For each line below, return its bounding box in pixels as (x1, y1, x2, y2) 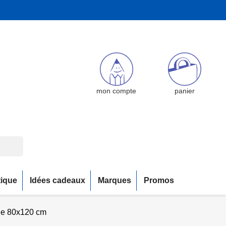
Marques (98, 176, 131, 185)
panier (174, 86, 195, 95)
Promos (144, 176, 174, 185)
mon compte (96, 86, 136, 95)
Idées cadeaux (30, 176, 85, 185)
